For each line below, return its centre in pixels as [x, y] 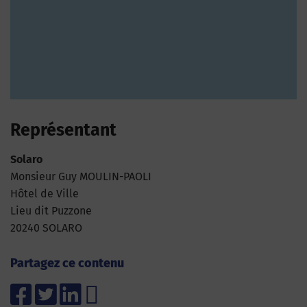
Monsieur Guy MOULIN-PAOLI [81, 176]
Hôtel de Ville [45, 194]
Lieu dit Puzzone [51, 211]
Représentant [63, 130]
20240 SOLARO [46, 228]
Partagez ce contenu [67, 263]
